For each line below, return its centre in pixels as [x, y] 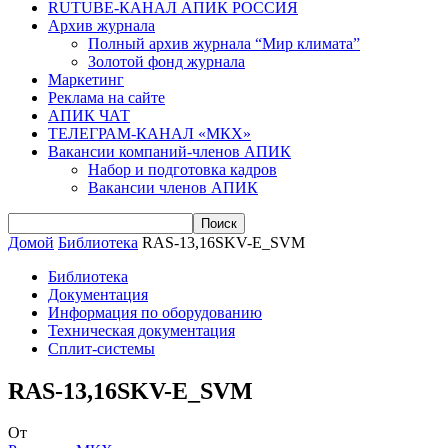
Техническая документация [141, 330]
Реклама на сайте [106, 97]
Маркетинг [86, 79]
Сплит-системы [101, 348]
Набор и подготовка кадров [182, 169]
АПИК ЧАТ [89, 115]
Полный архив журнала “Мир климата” [224, 43]
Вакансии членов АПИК [173, 187]
